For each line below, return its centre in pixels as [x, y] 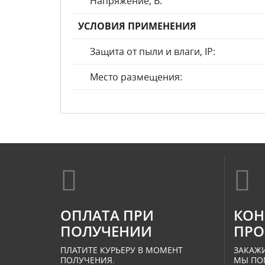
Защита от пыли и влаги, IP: [153, 51]
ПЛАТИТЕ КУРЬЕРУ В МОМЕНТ [122, 250]
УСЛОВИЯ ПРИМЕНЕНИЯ [137, 26]
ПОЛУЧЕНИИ [106, 231]
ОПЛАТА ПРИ [107, 215]
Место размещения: [136, 77]
